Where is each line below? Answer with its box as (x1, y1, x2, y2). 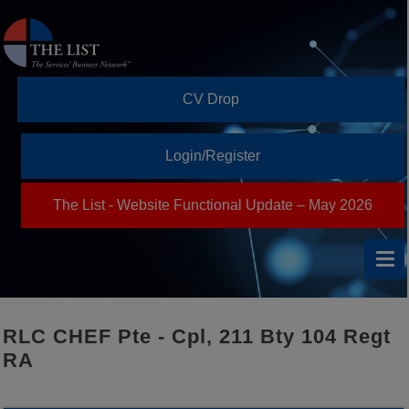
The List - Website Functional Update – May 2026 (53, 197, 372, 214)
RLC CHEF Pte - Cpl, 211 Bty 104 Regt (3, 325, 391, 349)
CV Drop (183, 91, 239, 108)
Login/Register (165, 148, 260, 164)
